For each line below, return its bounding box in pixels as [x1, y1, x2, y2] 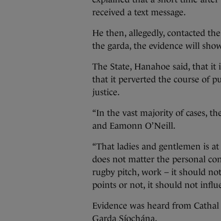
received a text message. [92, 7, 186, 17]
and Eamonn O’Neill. [92, 121, 176, 131]
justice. [92, 87, 120, 97]
